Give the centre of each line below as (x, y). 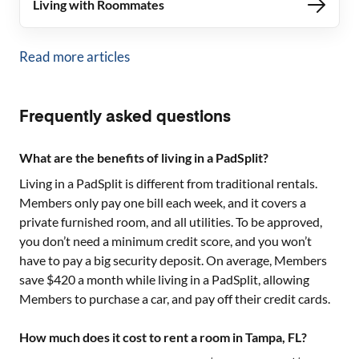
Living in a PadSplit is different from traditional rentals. (168, 183)
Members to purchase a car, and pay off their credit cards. (175, 298)
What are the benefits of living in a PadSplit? (144, 157)
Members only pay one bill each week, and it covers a (163, 202)
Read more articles (75, 56)
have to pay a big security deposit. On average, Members (173, 260)
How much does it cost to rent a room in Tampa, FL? (163, 337)
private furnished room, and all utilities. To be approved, (171, 222)
